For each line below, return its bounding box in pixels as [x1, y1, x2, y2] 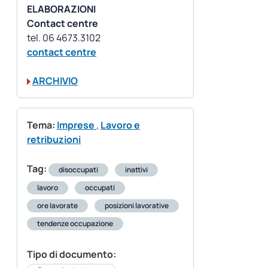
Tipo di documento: [27, 248, 116, 261]
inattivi [125, 165, 148, 175]
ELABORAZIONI [27, 2, 96, 16]
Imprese [57, 118, 96, 132]
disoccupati [59, 165, 98, 175]
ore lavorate [37, 200, 78, 211]
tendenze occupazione [37, 218, 113, 229]
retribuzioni [27, 133, 81, 147]
